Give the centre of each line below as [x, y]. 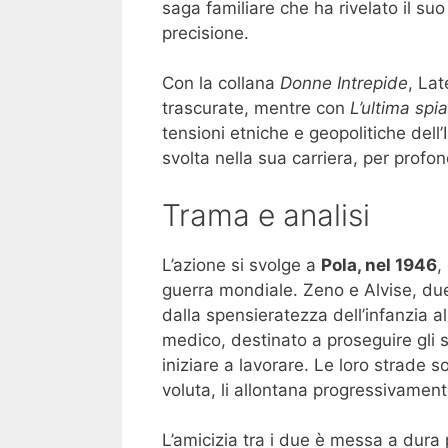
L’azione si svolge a [241, 264]
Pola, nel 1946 [379, 264]
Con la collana [221, 83]
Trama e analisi [266, 214]
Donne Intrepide [344, 83]
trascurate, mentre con [256, 108]
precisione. [205, 32]
